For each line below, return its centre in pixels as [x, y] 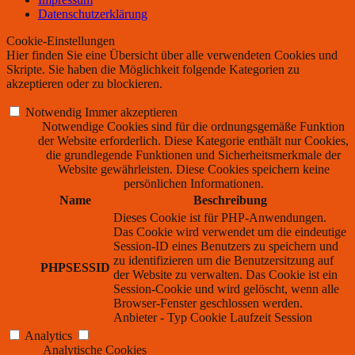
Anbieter [135, 318]
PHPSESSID [75, 268]
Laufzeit [250, 318]
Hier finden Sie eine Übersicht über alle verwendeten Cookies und [172, 55]
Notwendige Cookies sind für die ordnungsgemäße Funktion [193, 127]
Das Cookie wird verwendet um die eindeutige [230, 232]
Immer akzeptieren [131, 113]
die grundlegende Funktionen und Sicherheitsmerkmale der [193, 155]
